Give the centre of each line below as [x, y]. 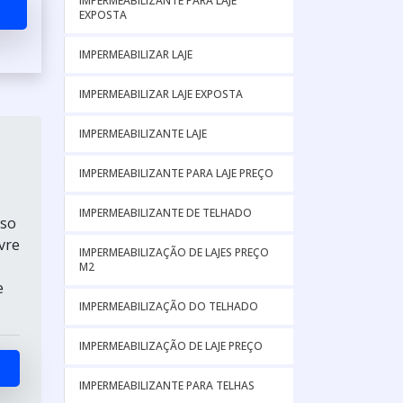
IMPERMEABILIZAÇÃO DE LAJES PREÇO [174, 252]
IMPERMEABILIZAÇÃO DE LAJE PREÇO [171, 346]
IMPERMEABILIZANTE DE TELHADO [166, 213]
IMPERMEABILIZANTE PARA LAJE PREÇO [176, 173]
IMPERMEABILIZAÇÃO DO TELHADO [169, 306]
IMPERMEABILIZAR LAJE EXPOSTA [161, 94]
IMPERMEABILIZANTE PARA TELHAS [167, 385]
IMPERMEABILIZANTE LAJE [143, 134]
